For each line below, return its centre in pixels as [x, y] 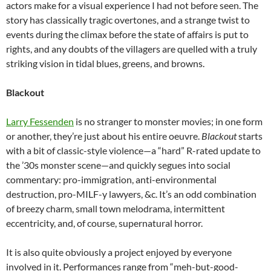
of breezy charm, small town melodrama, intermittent [116, 209]
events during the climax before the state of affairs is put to [127, 34]
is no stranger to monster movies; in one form [168, 122]
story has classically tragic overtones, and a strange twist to [128, 20]
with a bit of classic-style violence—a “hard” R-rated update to [133, 151]
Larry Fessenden [40, 122]
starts [250, 136]
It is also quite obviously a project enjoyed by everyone [119, 252]
